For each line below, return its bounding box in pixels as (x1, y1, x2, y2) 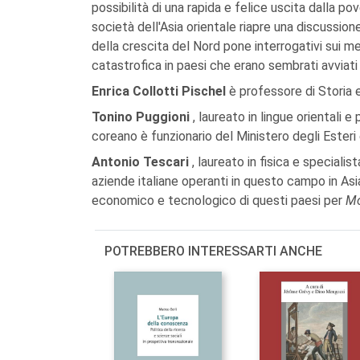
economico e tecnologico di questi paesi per (92, 193, 346, 208)
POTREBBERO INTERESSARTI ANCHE (104, 243, 322, 259)
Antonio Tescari (92, 154, 192, 170)
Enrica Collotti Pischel (92, 84, 229, 99)
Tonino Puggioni (92, 109, 193, 125)
